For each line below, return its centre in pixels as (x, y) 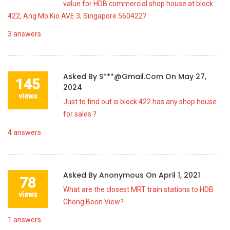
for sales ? (80, 114)
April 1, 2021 (179, 175)
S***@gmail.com (132, 76)
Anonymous (122, 175)
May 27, (192, 76)
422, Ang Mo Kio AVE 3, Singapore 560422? (77, 16)
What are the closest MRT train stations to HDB (138, 189)
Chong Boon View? (93, 202)
